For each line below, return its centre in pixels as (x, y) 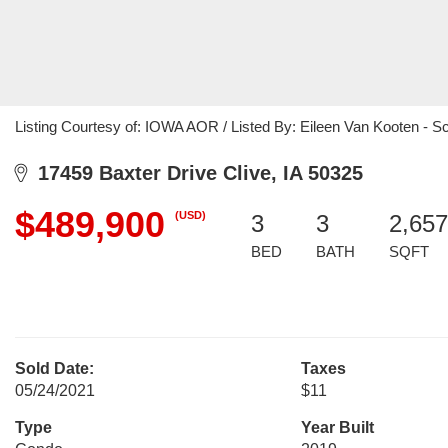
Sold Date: (54, 368)
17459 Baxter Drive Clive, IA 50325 (194, 173)
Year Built (337, 427)
